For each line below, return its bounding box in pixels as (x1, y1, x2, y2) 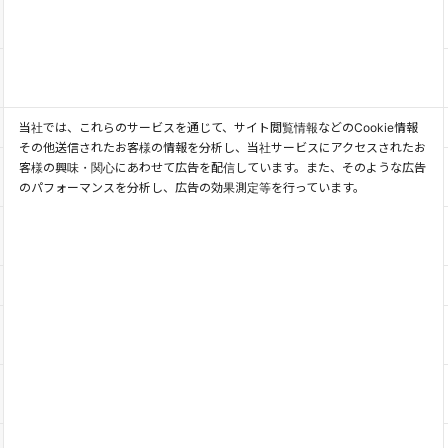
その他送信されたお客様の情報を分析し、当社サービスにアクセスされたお (19, 140, 426, 155)
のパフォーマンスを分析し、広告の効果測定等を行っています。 (19, 180, 365, 195)
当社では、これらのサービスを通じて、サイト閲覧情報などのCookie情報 (19, 120, 418, 135)
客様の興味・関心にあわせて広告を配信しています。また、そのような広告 (19, 160, 426, 175)
